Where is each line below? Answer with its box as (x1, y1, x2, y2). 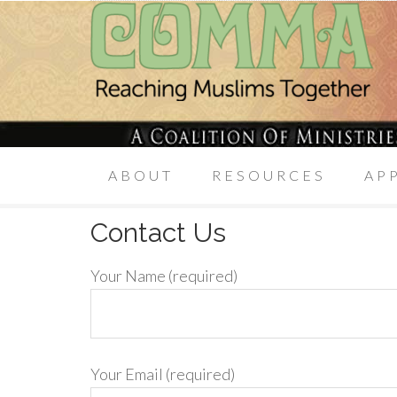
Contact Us (90, 217, 226, 248)
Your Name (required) (90, 266, 237, 285)
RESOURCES (212, 167, 326, 183)
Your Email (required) (90, 364, 235, 384)
